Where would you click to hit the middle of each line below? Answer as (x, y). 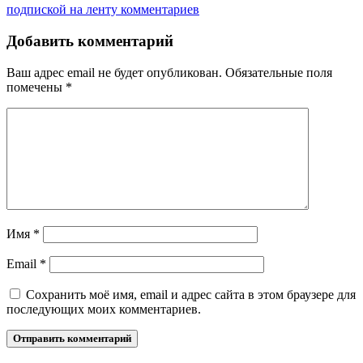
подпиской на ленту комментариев (103, 10)
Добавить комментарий (90, 41)
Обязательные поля (279, 72)
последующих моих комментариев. (104, 309)
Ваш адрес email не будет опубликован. (114, 72)
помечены (36, 87)
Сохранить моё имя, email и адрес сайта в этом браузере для (191, 294)
